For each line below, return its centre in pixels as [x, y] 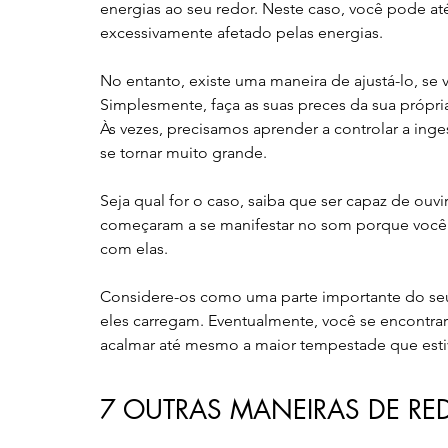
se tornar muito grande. [183, 152]
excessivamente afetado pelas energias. [241, 32]
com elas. [134, 248]
